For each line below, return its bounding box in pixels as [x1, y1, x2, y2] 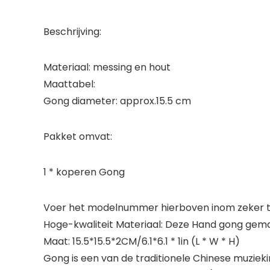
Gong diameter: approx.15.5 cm [43, 93, 191, 108]
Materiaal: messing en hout [43, 60, 171, 74]
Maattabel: [43, 77, 95, 91]
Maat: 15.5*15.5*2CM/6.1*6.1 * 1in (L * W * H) [43, 234, 240, 248]
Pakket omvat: [43, 129, 112, 143]
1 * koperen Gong [43, 165, 125, 179]
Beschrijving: [43, 24, 101, 39]
